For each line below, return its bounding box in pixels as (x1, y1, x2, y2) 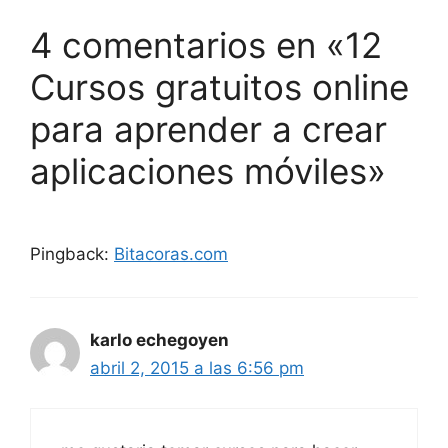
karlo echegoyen (90, 329, 229, 350)
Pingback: (30, 243, 114, 264)
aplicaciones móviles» (30, 149, 386, 192)
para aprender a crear (30, 107, 387, 150)
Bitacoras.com (114, 243, 228, 264)
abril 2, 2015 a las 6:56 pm (90, 357, 304, 378)
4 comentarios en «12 (30, 23, 382, 66)
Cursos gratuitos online (30, 65, 409, 108)
